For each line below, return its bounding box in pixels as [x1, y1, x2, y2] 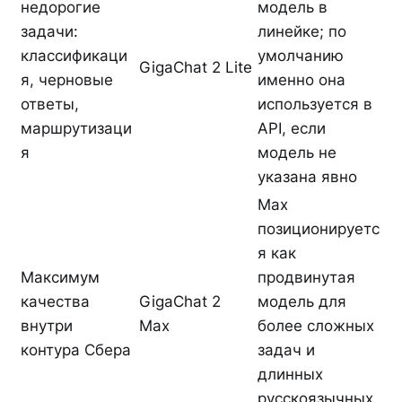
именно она [258, 70, 345, 89]
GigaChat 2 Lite [139, 57, 252, 76]
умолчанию [258, 46, 344, 65]
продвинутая [258, 267, 355, 286]
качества [21, 292, 90, 310]
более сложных [258, 316, 374, 335]
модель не [258, 143, 336, 162]
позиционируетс [258, 219, 380, 238]
